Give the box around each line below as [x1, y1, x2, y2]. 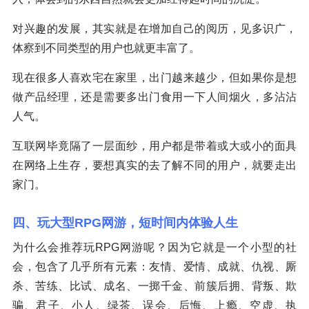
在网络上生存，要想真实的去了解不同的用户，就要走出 [12, 159, 297, 171]
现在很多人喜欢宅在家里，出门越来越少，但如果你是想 [12, 71, 297, 83]
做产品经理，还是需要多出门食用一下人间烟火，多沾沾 [12, 90, 297, 103]
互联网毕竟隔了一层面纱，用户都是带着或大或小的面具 [12, 139, 297, 152]
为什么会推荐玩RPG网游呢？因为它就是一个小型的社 [12, 241, 297, 253]
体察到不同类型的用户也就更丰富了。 [12, 41, 200, 54]
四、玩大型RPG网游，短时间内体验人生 [12, 215, 238, 230]
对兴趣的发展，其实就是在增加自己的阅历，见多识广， [12, 22, 297, 34]
